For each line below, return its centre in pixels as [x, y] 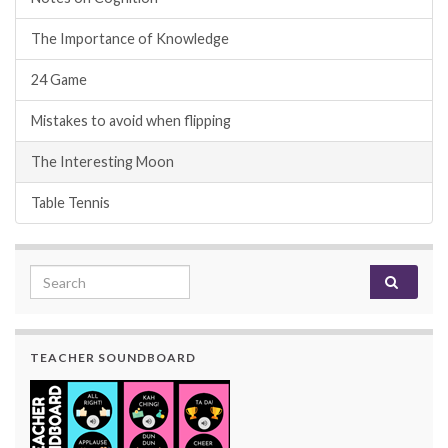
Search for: [70, 276]
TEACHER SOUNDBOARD [113, 358]
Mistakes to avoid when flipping [131, 121]
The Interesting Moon [102, 162]
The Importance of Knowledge [130, 39]
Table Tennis [70, 203]
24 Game [59, 80]
